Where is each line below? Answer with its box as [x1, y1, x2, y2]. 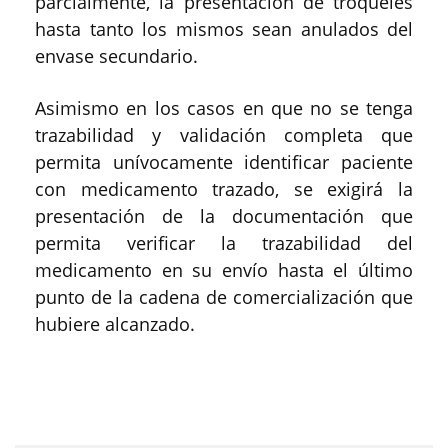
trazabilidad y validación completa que [35, 122, 413, 147]
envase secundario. [35, 43, 198, 68]
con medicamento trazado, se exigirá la [35, 176, 413, 201]
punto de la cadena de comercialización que [35, 284, 413, 309]
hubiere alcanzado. [35, 311, 195, 336]
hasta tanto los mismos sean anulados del [35, 16, 413, 41]
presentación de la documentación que [35, 203, 413, 228]
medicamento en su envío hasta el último [35, 257, 413, 282]
